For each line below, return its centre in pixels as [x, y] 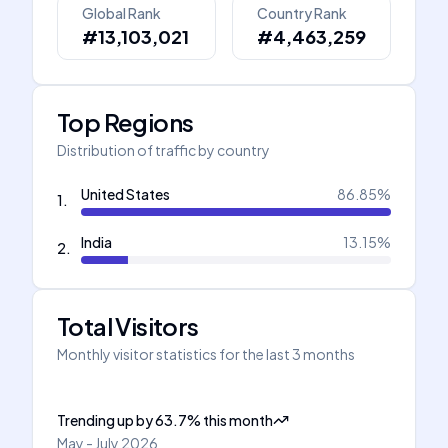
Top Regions [125, 122]
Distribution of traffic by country [163, 150]
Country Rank [302, 13]
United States [125, 194]
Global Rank [121, 13]
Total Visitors [128, 326]
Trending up [95, 420]
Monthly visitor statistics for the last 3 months [206, 354]
